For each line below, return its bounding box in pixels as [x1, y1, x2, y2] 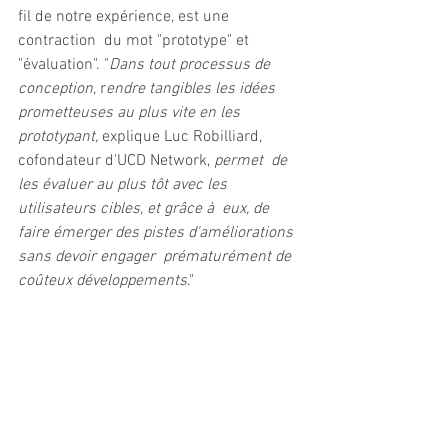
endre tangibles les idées [106, 79, 279, 99]
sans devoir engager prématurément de [18, 247, 295, 267]
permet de [214, 151, 291, 171]
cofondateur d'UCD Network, [18, 151, 214, 171]
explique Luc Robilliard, [102, 127, 266, 147]
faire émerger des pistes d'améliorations [18, 223, 297, 243]
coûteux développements [18, 271, 187, 291]
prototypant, [18, 127, 102, 147]
